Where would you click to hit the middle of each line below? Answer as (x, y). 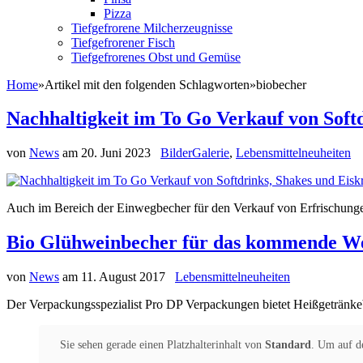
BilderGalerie (195, 153)
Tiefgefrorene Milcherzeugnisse (152, 28)
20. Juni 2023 (116, 153)
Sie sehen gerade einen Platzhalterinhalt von (162, 345)
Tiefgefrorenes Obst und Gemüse (156, 57)
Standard (288, 345)
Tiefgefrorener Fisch (123, 42)
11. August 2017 (123, 277)
